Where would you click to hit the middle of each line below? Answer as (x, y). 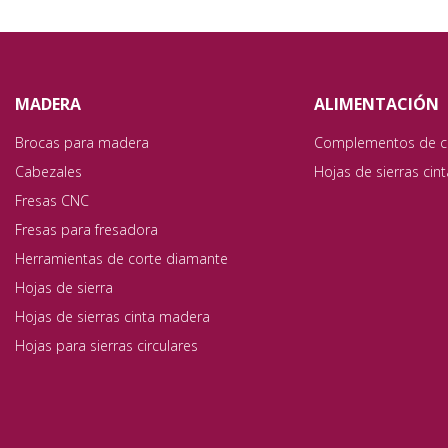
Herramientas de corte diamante (121, 258)
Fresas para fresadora (86, 229)
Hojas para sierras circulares (106, 345)
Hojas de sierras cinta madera (112, 316)
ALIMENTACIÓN (376, 104)
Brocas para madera (81, 142)
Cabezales (48, 171)
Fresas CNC (51, 200)
